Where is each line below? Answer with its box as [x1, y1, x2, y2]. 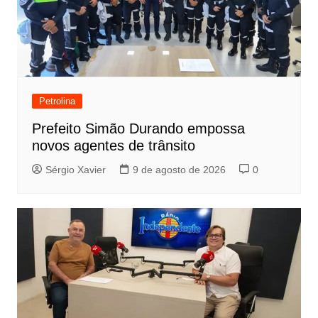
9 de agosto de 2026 [132, 164, 226, 176]
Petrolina [38, 96, 75, 107]
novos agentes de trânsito [31, 138, 195, 154]
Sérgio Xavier [45, 164, 106, 176]
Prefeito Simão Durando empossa [31, 121, 245, 137]
